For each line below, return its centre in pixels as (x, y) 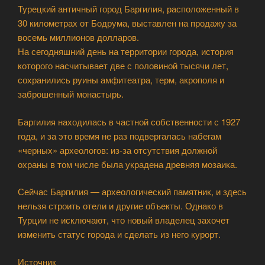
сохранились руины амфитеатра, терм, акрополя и (121, 80)
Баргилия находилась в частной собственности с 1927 (129, 121)
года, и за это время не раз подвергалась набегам (119, 135)
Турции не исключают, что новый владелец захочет (124, 220)
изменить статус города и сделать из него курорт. (119, 234)
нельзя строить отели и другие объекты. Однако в (120, 206)
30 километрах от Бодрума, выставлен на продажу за (127, 23)
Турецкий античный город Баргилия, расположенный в (128, 9)
